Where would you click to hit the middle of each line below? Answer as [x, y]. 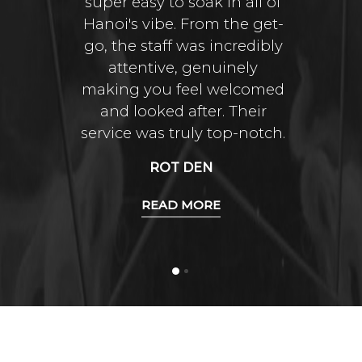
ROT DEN [181, 167]
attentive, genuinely [183, 67]
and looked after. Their [183, 111]
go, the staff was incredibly [183, 45]
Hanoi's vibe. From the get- [183, 23]
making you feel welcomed [183, 89]
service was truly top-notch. [183, 133]
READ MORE [181, 205]
